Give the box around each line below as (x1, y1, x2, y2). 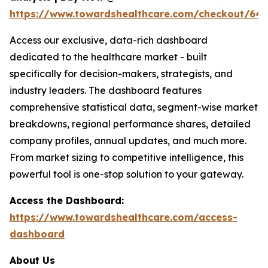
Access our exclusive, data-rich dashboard (10, 33, 208, 46)
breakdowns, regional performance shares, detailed (10, 117, 251, 130)
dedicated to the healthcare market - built (10, 50, 207, 63)
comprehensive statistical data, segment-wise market (10, 100, 258, 113)
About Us (10, 254, 55, 266)
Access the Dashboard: (10, 194, 124, 206)
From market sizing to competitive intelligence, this (10, 151, 243, 163)
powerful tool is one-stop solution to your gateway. (10, 167, 243, 180)
